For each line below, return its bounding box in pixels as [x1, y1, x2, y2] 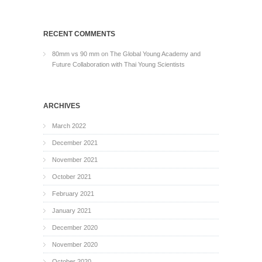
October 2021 [52, 173, 91, 180]
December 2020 [52, 224, 98, 231]
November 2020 [52, 241, 98, 248]
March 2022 [52, 122, 86, 129]
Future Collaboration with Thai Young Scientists [52, 61, 185, 68]
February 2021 [52, 190, 94, 197]
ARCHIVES [43, 102, 80, 110]
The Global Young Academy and [110, 50, 201, 57]
